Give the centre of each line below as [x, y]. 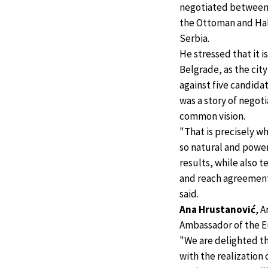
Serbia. [194, 39]
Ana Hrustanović [217, 210]
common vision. [212, 116]
